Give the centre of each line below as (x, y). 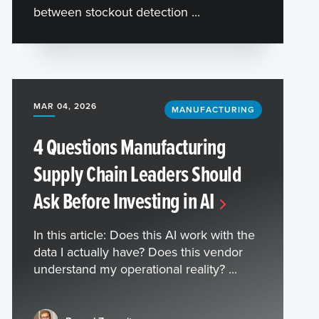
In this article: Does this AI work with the (144, 234)
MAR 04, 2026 (65, 105)
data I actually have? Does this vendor (138, 251)
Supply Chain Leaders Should (137, 173)
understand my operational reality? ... (135, 268)
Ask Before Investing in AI (124, 200)
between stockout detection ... (116, 11)
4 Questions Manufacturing (130, 146)
